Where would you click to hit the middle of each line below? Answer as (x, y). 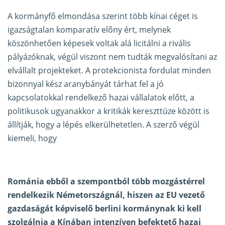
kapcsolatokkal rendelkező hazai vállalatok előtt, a (101, 97)
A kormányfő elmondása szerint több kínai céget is (103, 16)
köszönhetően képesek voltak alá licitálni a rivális (99, 43)
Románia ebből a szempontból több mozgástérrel (106, 181)
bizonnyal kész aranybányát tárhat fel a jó (86, 84)
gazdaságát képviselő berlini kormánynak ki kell (104, 208)
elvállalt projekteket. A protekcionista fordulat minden (109, 70)
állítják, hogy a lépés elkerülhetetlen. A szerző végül (103, 124)
